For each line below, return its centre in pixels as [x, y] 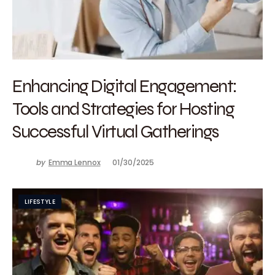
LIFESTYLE [40, 202]
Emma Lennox [74, 162]
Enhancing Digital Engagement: [125, 86]
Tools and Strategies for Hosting [123, 108]
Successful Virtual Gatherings [116, 131]
